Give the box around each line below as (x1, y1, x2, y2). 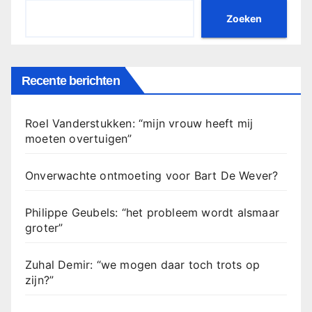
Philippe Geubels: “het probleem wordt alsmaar (25, 205, 280, 220)
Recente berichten (22, 74, 120, 88)
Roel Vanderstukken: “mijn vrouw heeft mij (25, 116, 253, 131)
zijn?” (25, 273, 54, 288)
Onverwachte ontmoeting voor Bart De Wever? (25, 169, 279, 183)
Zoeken (226, 13, 262, 25)
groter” (25, 221, 63, 235)
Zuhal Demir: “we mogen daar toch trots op (25, 258, 260, 272)
